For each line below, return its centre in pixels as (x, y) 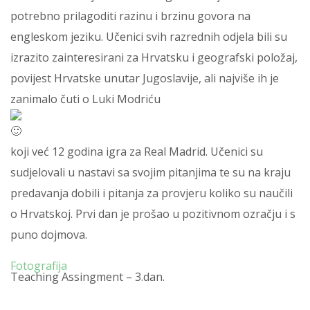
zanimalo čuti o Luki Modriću (85, 99)
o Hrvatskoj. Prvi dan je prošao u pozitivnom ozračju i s (153, 214)
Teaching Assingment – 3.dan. (88, 277)
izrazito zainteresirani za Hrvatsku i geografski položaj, (154, 57)
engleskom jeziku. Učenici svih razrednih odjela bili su (149, 37)
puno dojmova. (49, 235)
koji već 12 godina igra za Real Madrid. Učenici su (137, 152)
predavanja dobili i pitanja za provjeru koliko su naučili (152, 193)
